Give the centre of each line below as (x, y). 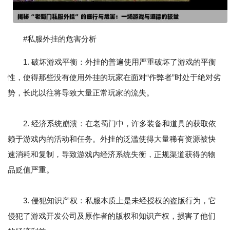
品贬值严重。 (31, 170)
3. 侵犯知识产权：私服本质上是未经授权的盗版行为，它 (112, 201)
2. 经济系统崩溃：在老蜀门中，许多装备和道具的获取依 (112, 124)
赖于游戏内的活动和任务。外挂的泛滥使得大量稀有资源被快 (112, 139)
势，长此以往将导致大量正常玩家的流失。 (81, 93)
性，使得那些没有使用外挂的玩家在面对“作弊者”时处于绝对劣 (114, 78)
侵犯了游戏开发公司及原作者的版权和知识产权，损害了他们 (112, 216)
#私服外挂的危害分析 (60, 39)
